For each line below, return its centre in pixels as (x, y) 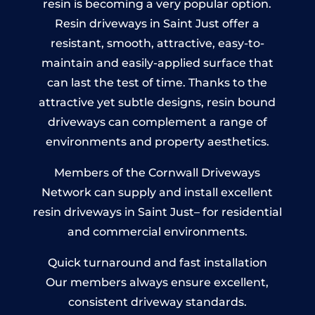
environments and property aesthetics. (157, 141)
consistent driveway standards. (157, 302)
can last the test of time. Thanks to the (157, 82)
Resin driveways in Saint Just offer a (157, 23)
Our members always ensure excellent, (157, 282)
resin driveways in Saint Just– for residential (157, 212)
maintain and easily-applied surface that (157, 63)
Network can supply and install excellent (157, 192)
